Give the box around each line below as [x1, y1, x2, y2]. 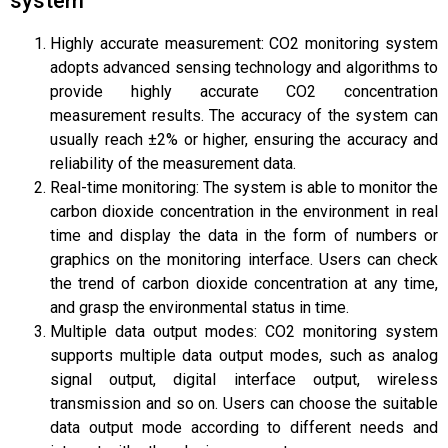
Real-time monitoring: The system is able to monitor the [50, 177, 438, 197]
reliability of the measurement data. [50, 153, 296, 173]
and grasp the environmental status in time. [50, 297, 349, 317]
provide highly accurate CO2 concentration [50, 81, 438, 101]
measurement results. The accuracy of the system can [50, 105, 438, 125]
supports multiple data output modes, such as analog [50, 345, 438, 365]
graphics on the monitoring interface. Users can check [50, 249, 438, 269]
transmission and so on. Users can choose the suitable [50, 393, 438, 413]
